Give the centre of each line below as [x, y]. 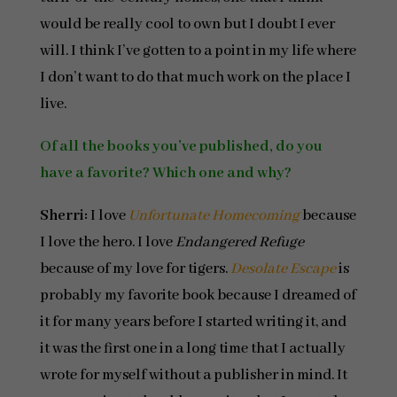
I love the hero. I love [107, 242]
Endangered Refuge [239, 242]
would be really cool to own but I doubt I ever [187, 24]
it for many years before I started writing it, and [193, 322]
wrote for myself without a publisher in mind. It [193, 375]
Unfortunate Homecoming [214, 216]
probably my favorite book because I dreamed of [198, 296]
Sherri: [65, 216]
